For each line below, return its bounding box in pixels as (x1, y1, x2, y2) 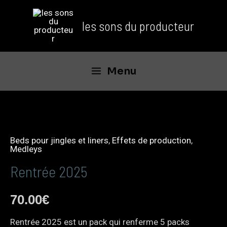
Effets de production (112, 135, 191, 146)
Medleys (10, 144, 42, 155)
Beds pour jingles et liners (10, 135, 108, 146)
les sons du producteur (82, 18, 194, 33)
